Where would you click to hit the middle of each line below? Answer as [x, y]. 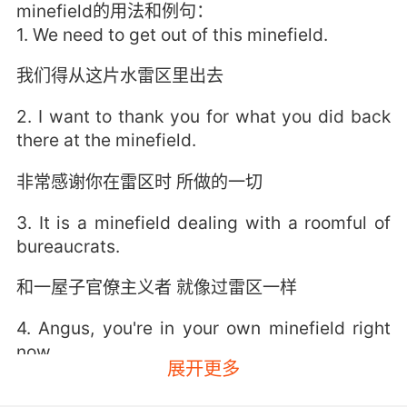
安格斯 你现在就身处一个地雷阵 [139, 392]
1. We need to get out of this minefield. [172, 35]
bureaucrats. [68, 246]
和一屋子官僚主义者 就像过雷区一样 [156, 287]
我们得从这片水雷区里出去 [119, 76]
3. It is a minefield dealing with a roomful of [203, 222]
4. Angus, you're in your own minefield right [203, 328]
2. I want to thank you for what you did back [203, 117]
